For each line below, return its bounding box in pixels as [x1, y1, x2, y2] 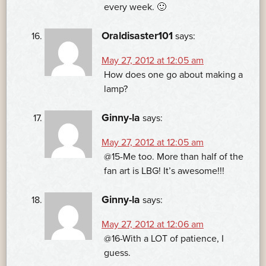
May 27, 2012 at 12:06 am [102, 218, 204, 231]
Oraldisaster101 [102, 30, 173, 43]
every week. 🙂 [104, 1, 166, 14]
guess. [104, 247, 131, 259]
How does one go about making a [104, 69, 243, 81]
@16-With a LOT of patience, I [104, 233, 224, 245]
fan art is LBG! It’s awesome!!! [104, 165, 224, 178]
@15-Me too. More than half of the [104, 151, 243, 163]
